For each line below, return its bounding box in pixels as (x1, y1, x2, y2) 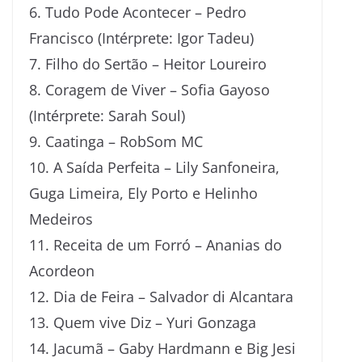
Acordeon (29, 260, 95, 280)
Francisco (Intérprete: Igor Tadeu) (29, 27, 254, 48)
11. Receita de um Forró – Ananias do (29, 234, 282, 255)
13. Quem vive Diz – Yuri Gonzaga (29, 312, 256, 332)
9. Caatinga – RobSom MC (29, 131, 203, 151)
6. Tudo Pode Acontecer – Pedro (29, 2, 246, 22)
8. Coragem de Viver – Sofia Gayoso (29, 79, 270, 99)
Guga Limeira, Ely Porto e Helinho (29, 183, 258, 203)
